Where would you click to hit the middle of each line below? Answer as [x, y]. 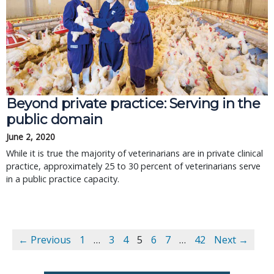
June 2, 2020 [31, 137]
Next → [231, 240]
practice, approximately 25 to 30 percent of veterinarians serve [133, 166]
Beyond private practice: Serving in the [133, 103]
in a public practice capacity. [63, 179]
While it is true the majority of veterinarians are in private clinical [135, 153]
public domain [54, 119]
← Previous [45, 240]
